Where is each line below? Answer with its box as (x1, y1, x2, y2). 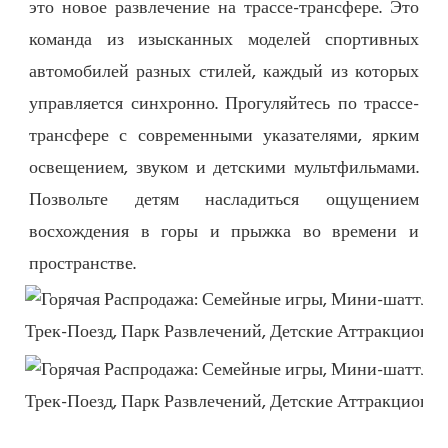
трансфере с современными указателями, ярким (29, 121, 419, 151)
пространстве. (29, 249, 136, 279)
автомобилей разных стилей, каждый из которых (29, 57, 419, 87)
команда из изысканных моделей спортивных (29, 25, 419, 55)
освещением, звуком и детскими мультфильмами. (29, 153, 419, 183)
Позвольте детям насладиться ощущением (29, 185, 419, 215)
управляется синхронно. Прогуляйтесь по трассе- (29, 89, 419, 119)
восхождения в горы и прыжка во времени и (29, 217, 419, 247)
